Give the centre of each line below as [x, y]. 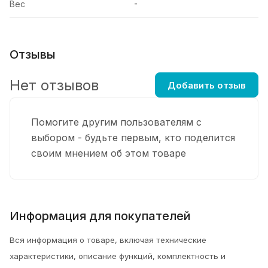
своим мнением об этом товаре [109, 153]
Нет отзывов [54, 85]
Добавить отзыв [207, 85]
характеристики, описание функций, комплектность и [118, 256]
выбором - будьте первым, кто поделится [133, 138]
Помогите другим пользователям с [116, 122]
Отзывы [33, 55]
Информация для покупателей [100, 216]
